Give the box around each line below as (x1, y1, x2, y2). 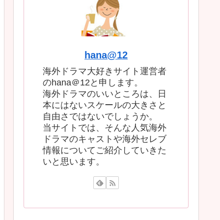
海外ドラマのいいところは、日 (43, 89, 166, 99)
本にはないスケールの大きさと (43, 100, 166, 110)
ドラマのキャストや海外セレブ (43, 134, 166, 144)
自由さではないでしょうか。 (43, 111, 158, 122)
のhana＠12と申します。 (43, 78, 143, 88)
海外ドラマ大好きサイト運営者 (43, 66, 166, 77)
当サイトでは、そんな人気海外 (43, 123, 166, 133)
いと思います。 (43, 157, 105, 167)
